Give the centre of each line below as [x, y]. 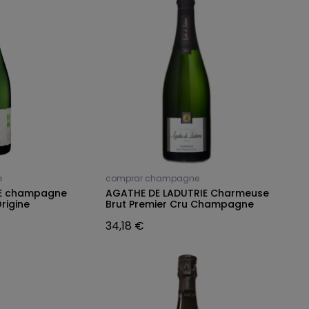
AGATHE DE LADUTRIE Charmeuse [187, 193]
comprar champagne [152, 178]
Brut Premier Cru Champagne [179, 204]
